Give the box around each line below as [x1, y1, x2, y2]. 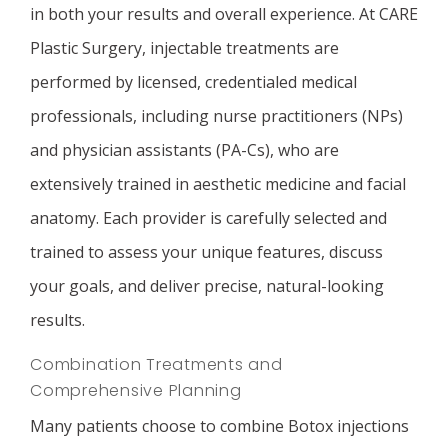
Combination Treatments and [30, 353, 283, 376]
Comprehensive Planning [30, 379, 242, 402]
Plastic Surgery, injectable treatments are [30, 37, 339, 59]
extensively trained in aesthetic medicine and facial [30, 173, 406, 195]
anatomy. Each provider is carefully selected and [30, 207, 387, 229]
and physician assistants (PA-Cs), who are [30, 139, 339, 161]
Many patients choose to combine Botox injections [30, 415, 409, 437]
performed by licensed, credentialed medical [30, 71, 357, 93]
